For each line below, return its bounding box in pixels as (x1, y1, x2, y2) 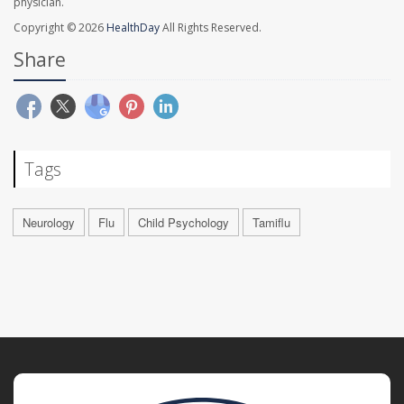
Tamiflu (252, 213, 290, 231)
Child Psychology (138, 213, 229, 231)
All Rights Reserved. (160, 19, 262, 35)
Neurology (23, 213, 75, 231)
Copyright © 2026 (14, 19, 106, 35)
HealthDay (106, 19, 160, 35)
